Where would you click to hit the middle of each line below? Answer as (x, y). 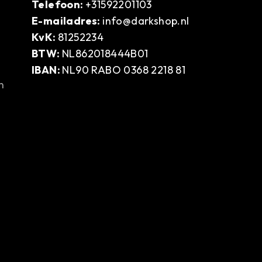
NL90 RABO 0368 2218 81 (124, 70)
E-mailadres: (67, 21)
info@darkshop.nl (146, 21)
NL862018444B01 (105, 54)
